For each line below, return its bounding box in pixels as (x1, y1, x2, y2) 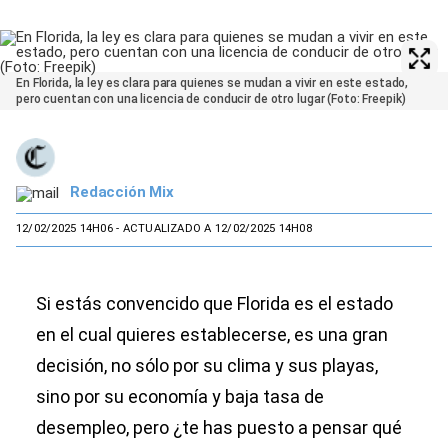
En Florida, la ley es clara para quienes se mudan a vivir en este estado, (16, 76, 409, 90)
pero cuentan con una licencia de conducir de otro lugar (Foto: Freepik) (16, 92, 406, 106)
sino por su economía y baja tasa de (36, 386, 324, 407)
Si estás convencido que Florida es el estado (36, 293, 393, 314)
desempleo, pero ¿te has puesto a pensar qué (36, 417, 402, 438)
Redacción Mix (70, 182, 174, 201)
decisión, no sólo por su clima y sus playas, (36, 355, 378, 376)
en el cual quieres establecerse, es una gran (36, 324, 388, 345)
